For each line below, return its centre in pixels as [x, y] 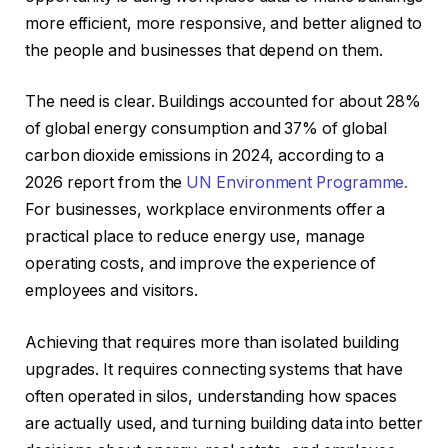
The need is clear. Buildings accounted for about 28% [223, 102]
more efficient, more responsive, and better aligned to [223, 23]
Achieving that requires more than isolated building [212, 342]
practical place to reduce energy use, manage [195, 237]
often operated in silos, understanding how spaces [211, 396]
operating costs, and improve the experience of [201, 264]
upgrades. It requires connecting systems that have [214, 369]
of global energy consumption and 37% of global [206, 129]
